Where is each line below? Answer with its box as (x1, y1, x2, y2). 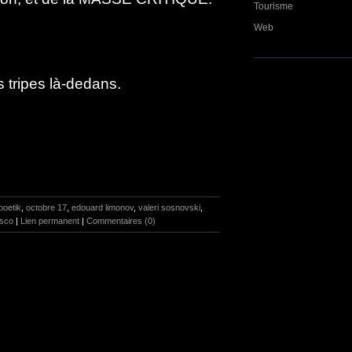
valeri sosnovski (138, 203, 200, 212)
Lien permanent (20, 216, 79, 225)
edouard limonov (71, 203, 134, 212)
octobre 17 (26, 203, 67, 212)
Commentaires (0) (86, 216, 156, 225)
